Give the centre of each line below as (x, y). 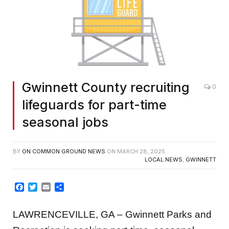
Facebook (43, 187)
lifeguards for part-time (94, 105)
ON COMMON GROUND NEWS (64, 152)
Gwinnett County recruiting (106, 88)
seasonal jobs (65, 122)
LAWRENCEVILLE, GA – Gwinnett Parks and (112, 214)
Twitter (51, 187)
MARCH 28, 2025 (141, 152)
